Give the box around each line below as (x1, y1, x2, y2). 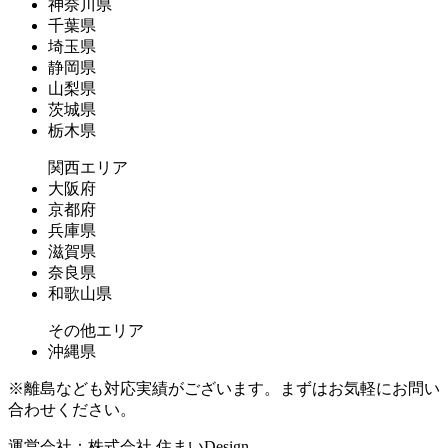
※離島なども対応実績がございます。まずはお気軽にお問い (8, 379, 440, 397)
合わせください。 (8, 400, 136, 418)
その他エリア (48, 321, 144, 339)
